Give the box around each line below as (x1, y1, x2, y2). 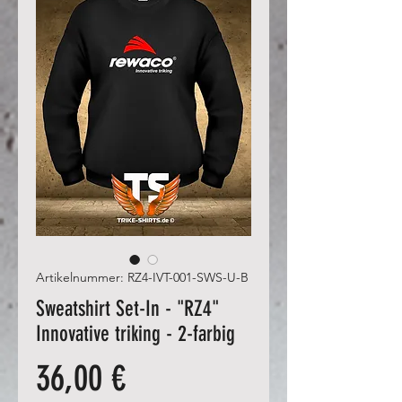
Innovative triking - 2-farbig (36, 320, 235, 346)
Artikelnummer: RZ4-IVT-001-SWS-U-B (36, 268, 249, 285)
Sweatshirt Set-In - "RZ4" (36, 295, 219, 321)
